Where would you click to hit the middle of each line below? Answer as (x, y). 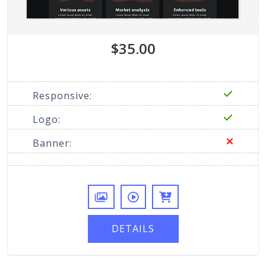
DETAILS (133, 228)
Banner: (52, 143)
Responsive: (62, 95)
